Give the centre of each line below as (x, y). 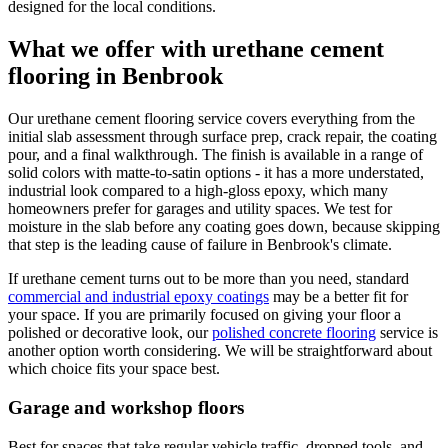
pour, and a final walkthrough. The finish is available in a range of (215, 155)
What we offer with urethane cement (196, 49)
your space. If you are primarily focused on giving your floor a (204, 315)
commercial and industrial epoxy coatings (138, 297)
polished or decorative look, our (108, 333)
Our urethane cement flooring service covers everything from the (211, 119)
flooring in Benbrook (115, 76)
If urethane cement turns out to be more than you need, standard (208, 279)
